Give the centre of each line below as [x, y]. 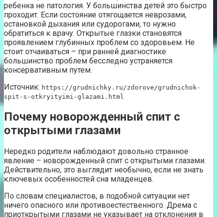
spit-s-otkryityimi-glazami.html [64, 96]
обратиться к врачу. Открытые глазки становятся [93, 33]
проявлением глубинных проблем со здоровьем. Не [99, 42]
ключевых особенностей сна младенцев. [79, 179]
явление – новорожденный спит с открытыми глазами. [105, 161]
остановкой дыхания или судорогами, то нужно [90, 24]
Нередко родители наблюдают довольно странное [96, 152]
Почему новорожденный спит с [92, 117]
